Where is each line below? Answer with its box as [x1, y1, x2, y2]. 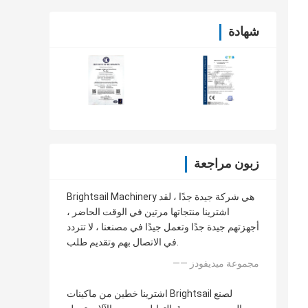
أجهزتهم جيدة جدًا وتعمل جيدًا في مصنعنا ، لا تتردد [67, 221, 259, 233]
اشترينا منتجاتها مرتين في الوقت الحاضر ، [67, 206, 230, 218]
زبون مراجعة [194, 156, 259, 171]
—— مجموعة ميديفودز [190, 258, 259, 269]
